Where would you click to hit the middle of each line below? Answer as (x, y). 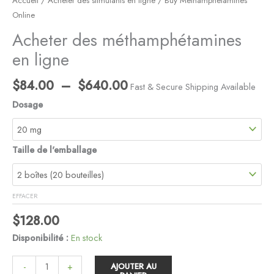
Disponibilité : (40, 237)
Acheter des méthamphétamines (127, 40)
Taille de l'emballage (54, 150)
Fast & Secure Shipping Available (193, 87)
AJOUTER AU (133, 267)
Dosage (28, 105)
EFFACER (25, 196)
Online (24, 15)
